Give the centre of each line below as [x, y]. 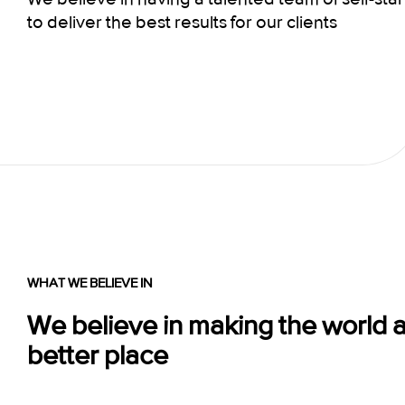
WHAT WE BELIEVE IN [90, 283]
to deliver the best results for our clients [182, 22]
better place [98, 355]
